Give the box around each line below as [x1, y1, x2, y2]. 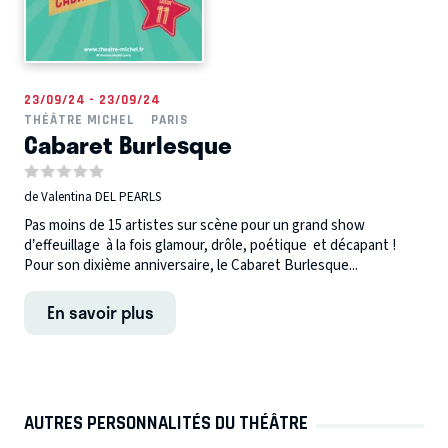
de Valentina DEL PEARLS [24, 188, 161, 207]
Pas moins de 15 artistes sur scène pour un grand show [24, 214, 365, 236]
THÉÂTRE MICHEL [24, 111, 136, 127]
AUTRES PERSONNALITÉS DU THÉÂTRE [24, 412, 308, 435]
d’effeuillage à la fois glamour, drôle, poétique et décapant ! [24, 234, 402, 256]
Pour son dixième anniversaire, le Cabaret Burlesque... [24, 254, 358, 276]
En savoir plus [46, 298, 154, 325]
